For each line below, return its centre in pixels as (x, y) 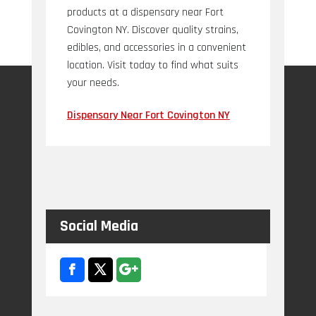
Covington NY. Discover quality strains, (152, 30)
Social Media (99, 226)
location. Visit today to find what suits (152, 65)
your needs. (93, 83)
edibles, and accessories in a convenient (156, 47)
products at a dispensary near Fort (145, 12)
